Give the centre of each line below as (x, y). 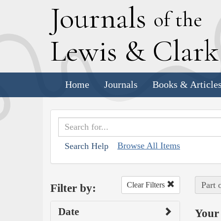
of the (178, 19)
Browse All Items (149, 145)
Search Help (87, 146)
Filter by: (73, 188)
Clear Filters (147, 184)
